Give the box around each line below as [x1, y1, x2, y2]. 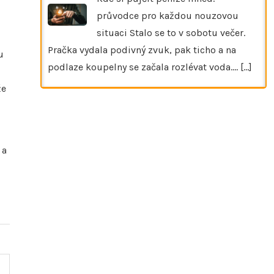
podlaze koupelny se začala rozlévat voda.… [48, 61, 240, 73]
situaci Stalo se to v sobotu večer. [97, 26, 245, 39]
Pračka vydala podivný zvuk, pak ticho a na [48, 43, 236, 56]
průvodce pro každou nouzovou [97, 9, 239, 21]
